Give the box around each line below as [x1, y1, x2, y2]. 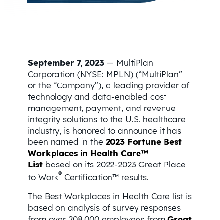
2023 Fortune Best [105, 136, 182, 147]
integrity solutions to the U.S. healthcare [27, 113, 186, 124]
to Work [27, 171, 58, 182]
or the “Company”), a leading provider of [27, 80, 189, 90]
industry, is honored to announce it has [27, 125, 181, 136]
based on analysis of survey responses [27, 202, 181, 213]
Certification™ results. [61, 171, 149, 182]
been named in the [27, 136, 106, 147]
